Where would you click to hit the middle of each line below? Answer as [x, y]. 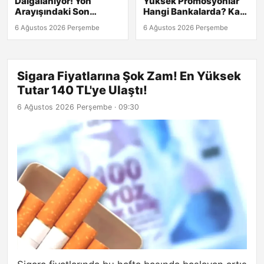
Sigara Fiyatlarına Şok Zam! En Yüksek [129, 76]
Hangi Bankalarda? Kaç [194, 12]
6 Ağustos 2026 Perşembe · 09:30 [78, 107]
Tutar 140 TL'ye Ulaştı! [82, 90]
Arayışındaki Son [52, 12]
